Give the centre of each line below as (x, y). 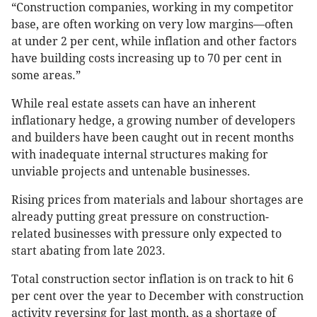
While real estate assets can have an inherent (134, 104)
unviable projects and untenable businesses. (131, 172)
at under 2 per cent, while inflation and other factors (154, 42)
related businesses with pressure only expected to (146, 234)
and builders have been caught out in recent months (152, 138)
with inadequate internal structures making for (140, 155)
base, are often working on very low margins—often (152, 25)
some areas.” (47, 76)
